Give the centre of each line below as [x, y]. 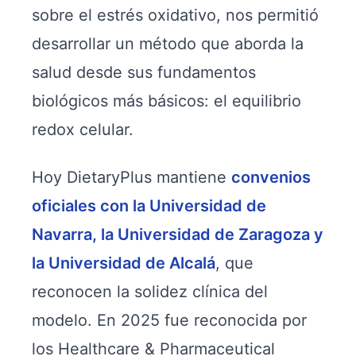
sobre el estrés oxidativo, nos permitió [175, 15]
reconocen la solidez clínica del [150, 292]
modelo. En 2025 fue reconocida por [169, 320]
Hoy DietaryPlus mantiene [132, 177]
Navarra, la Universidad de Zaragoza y [178, 234]
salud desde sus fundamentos [144, 72]
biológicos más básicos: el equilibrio [166, 101]
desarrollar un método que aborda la [168, 44]
